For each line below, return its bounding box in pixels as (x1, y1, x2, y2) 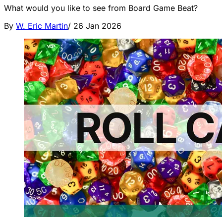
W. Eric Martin (16, 21, 68, 31)
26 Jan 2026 (73, 21, 121, 31)
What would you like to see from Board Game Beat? (4, 3, 198, 13)
